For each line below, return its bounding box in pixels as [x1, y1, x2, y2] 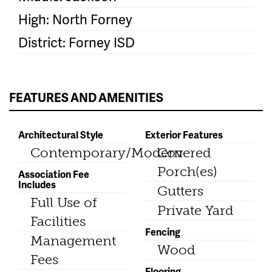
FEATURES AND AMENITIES [9, 88, 163, 106]
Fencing [145, 224, 180, 239]
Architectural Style [18, 127, 103, 141]
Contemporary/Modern [30, 144, 183, 161]
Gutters [157, 182, 203, 199]
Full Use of [30, 194, 97, 211]
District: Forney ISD [18, 32, 135, 52]
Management [30, 232, 116, 249]
